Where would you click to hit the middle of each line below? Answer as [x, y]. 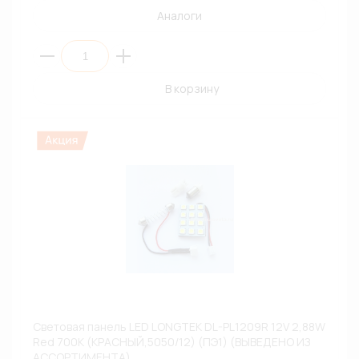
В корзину [192, 89]
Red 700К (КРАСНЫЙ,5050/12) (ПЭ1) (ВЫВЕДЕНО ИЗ [171, 342]
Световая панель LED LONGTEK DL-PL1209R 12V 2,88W [179, 327]
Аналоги [179, 16]
